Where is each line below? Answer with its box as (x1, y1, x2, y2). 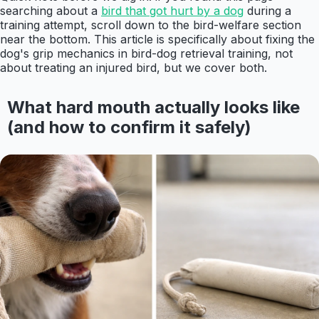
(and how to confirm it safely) (6, 117, 251, 138)
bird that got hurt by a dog (101, 4, 244, 19)
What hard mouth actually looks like (6, 97, 300, 118)
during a (244, 4, 291, 19)
